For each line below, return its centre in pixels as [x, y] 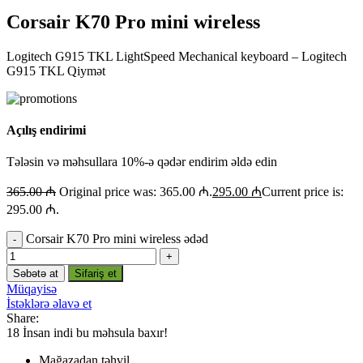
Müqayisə [32, 289]
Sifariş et [96, 274]
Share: [23, 318]
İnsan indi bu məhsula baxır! [95, 333]
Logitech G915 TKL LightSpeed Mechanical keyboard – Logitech [177, 56]
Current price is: [303, 192]
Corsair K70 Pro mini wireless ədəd [117, 239]
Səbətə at [36, 274]
